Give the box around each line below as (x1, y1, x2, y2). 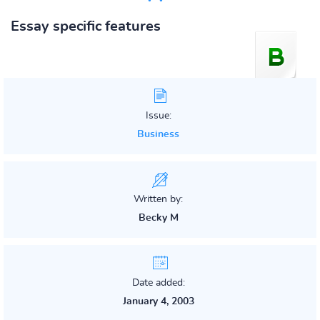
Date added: (131, 278, 185, 288)
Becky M (138, 213, 179, 223)
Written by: (134, 194, 183, 204)
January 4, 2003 (122, 296, 194, 306)
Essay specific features (11, 19, 161, 34)
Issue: (145, 111, 171, 121)
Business (137, 129, 179, 139)
